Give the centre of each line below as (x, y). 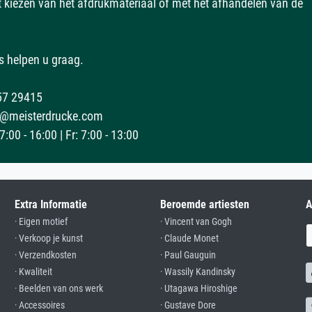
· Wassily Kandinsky (198, 272)
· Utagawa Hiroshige (199, 288)
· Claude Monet (189, 238)
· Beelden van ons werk (59, 288)
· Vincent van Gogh (196, 221)
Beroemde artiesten (205, 204)
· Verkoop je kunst (49, 238)
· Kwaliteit (33, 272)
